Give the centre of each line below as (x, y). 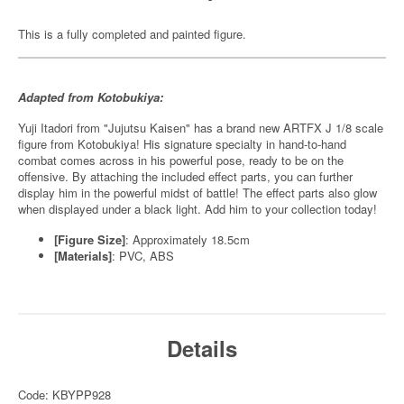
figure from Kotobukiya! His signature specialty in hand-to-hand (182, 144)
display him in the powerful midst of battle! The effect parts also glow (197, 193)
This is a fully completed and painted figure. (132, 34)
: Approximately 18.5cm (188, 239)
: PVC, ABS (143, 256)
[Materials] (83, 256)
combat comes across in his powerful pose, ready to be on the (181, 160)
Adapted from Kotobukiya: (91, 97)
